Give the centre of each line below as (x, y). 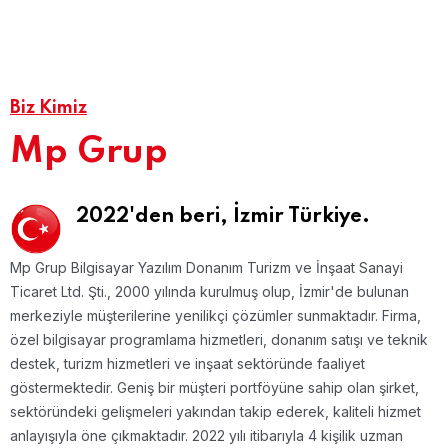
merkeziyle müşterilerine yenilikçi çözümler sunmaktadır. (196, 315)
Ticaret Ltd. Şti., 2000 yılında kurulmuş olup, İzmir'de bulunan (209, 291)
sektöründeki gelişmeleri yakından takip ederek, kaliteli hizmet (215, 411)
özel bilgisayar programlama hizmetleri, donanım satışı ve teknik (219, 339)
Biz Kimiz (48, 108)
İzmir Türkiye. (301, 217)
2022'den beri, (154, 217)
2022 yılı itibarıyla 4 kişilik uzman (297, 435)
